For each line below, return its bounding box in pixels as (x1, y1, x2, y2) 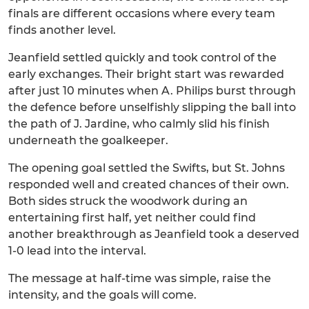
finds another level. (8, 23, 116, 37)
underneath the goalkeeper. (8, 134, 168, 147)
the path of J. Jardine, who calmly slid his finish (8, 117, 270, 130)
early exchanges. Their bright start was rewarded (8, 68, 284, 81)
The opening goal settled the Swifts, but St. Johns (8, 161, 285, 175)
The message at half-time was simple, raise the (8, 272, 271, 285)
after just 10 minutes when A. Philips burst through (8, 84, 296, 97)
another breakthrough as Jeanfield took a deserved (8, 228, 299, 241)
